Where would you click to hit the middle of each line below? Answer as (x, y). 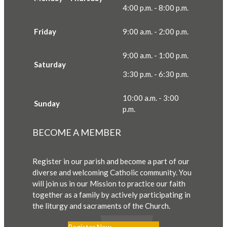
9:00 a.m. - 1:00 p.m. (156, 55)
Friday (45, 31)
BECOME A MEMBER (77, 132)
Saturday (50, 64)
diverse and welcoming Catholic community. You (112, 172)
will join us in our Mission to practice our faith (109, 183)
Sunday (47, 103)
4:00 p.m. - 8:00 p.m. (156, 7)
